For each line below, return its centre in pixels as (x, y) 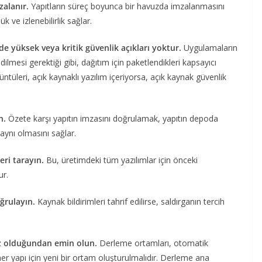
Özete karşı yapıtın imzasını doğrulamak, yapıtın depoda (113, 118)
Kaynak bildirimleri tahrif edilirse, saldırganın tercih (131, 201)
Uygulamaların (211, 47)
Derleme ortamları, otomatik (154, 243)
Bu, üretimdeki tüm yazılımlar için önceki (122, 160)
